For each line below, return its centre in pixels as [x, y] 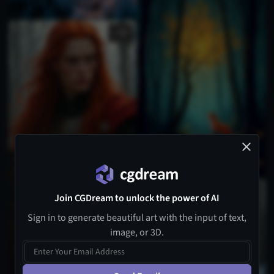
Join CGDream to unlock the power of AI [137, 198]
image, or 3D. [137, 232]
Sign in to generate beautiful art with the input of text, [137, 218]
